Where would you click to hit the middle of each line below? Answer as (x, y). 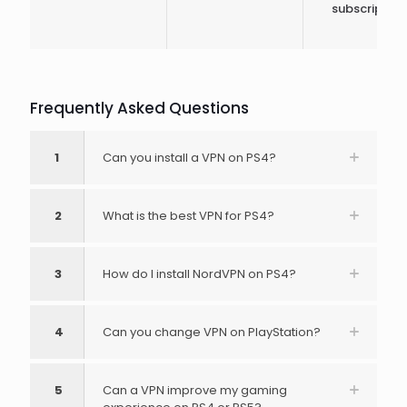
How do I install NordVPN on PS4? (199, 274)
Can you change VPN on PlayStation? (212, 332)
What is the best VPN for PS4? (189, 216)
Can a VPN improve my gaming (195, 390)
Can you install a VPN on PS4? (189, 158)
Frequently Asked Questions (139, 108)
